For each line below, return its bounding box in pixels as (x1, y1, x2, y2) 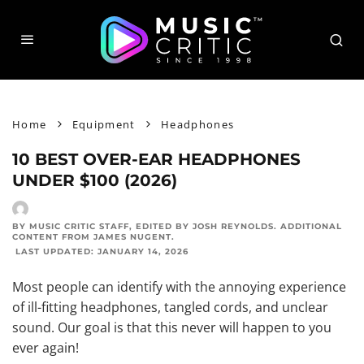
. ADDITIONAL (274, 221, 342, 232)
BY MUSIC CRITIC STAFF (12, 221, 129, 232)
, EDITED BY (129, 221, 193, 232)
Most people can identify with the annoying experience (12, 278, 346, 296)
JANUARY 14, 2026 (97, 246, 188, 257)
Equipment (71, 117, 136, 132)
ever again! (12, 339, 79, 357)
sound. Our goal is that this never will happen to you (12, 318, 331, 336)
